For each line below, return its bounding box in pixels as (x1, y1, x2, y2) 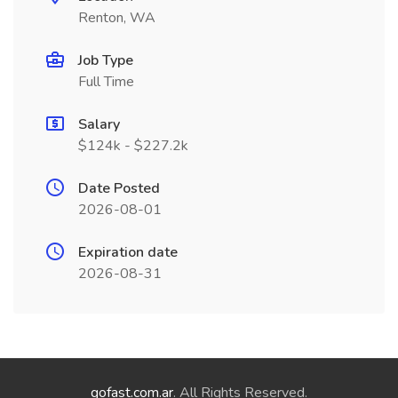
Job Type (78, 51, 133, 70)
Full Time (78, 72, 134, 92)
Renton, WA (78, 8, 155, 28)
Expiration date (78, 243, 178, 262)
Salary (78, 115, 120, 134)
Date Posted (78, 179, 160, 198)
